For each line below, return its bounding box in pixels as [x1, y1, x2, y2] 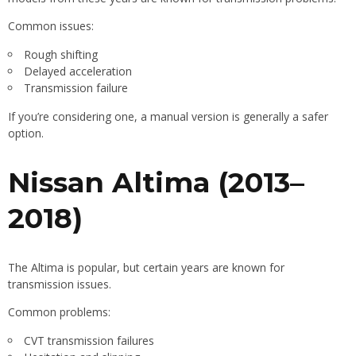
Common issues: [8, 18, 94, 34]
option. [8, 126, 44, 141]
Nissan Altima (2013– [8, 165, 304, 200]
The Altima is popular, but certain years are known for [8, 260, 284, 276]
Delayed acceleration [24, 64, 132, 79]
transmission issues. [8, 277, 111, 292]
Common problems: [8, 304, 110, 320]
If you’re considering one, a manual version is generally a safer [8, 109, 328, 125]
